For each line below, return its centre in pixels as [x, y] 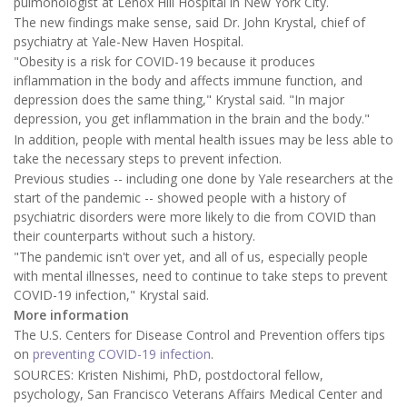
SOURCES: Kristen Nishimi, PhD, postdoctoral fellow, [169, 374]
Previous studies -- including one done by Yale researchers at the [203, 179]
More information [71, 315]
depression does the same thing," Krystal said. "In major [179, 100]
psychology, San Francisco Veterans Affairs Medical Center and [198, 393]
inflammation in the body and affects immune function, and [188, 81]
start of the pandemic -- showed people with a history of [180, 198]
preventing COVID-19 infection [122, 354]
